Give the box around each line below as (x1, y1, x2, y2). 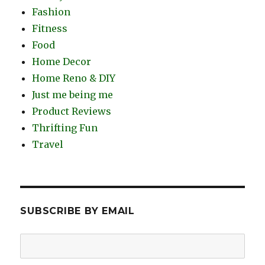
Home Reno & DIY (32, 72, 116, 85)
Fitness (32, 22, 68, 35)
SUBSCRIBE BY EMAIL (20, 205, 135, 217)
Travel (32, 138, 64, 151)
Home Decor (32, 56, 92, 68)
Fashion (32, 6, 71, 18)
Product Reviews (32, 105, 112, 118)
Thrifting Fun (32, 122, 98, 134)
